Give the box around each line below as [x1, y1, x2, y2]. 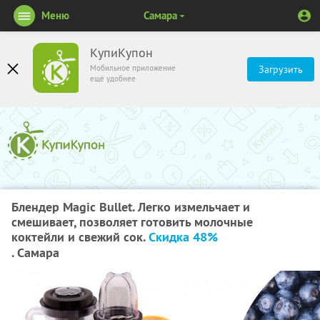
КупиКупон [90, 45, 153, 61]
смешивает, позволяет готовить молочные [11, 214, 253, 230]
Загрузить [259, 63, 303, 76]
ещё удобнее [90, 74, 136, 84]
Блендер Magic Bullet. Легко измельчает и [11, 199, 250, 215]
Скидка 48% [149, 229, 218, 245]
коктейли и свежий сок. [11, 229, 149, 245]
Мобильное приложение [90, 63, 176, 73]
